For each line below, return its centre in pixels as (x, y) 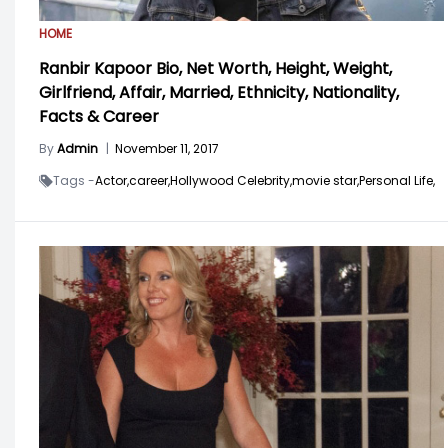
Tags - (74, 181)
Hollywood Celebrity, (231, 181)
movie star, (325, 181)
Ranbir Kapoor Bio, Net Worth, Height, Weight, (215, 69)
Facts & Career (99, 117)
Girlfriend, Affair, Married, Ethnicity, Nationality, (219, 93)
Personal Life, (397, 181)
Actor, (112, 181)
